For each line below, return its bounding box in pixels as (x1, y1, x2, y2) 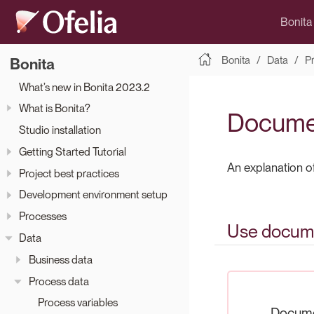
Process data (28, 274, 89, 288)
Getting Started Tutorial (19, 144, 126, 158)
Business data (28, 252, 93, 266)
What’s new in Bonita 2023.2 (19, 80, 150, 94)
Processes (19, 210, 67, 224)
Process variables (38, 296, 118, 310)
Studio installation (19, 123, 101, 137)
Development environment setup (19, 188, 168, 202)
